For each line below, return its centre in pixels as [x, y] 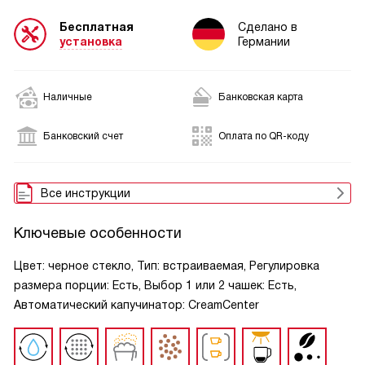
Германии [264, 42]
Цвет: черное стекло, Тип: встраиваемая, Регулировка [167, 266]
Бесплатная [97, 26]
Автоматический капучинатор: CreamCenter [136, 305]
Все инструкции [86, 193]
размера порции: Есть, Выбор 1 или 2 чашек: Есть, [155, 285]
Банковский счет [83, 136]
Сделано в [268, 27]
